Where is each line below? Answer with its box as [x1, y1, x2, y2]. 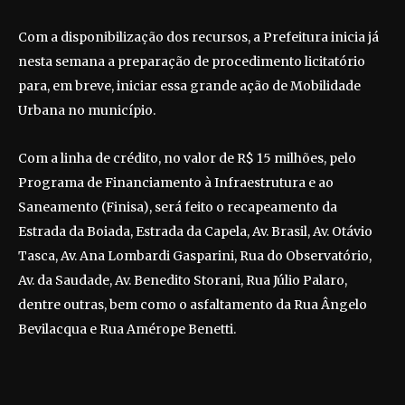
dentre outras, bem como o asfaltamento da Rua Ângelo [18, 297, 367, 314]
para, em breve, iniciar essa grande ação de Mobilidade [18, 78, 361, 95]
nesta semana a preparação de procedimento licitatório [18, 53, 365, 71]
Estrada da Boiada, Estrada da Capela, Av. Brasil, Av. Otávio [18, 223, 372, 240]
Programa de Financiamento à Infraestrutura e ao [18, 174, 334, 192]
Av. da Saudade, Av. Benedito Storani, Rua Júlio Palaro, [18, 272, 347, 289]
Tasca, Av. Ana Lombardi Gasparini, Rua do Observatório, [18, 248, 372, 265]
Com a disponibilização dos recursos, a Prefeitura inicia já [18, 29, 379, 46]
